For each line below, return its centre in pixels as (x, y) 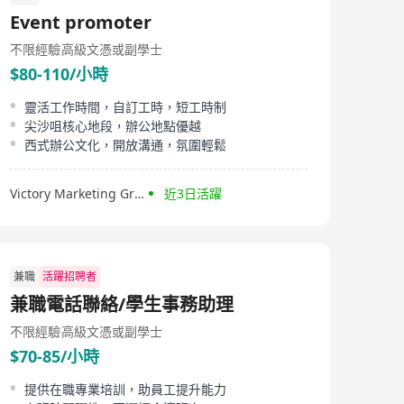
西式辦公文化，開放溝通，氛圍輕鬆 (125, 145)
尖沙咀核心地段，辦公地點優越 (113, 126)
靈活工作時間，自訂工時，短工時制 (125, 107)
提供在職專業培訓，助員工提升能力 (125, 389)
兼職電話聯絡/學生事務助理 (122, 304)
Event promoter (81, 22)
